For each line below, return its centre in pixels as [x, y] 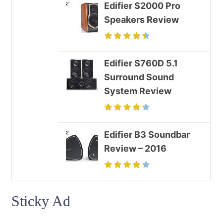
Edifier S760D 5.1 [141, 63]
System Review [138, 91]
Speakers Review [141, 19]
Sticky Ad [41, 201]
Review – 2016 [135, 148]
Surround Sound [139, 77]
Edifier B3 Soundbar [147, 134]
